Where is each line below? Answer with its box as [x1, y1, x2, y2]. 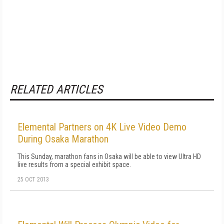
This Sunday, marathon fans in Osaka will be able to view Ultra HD [17, 152, 201, 160]
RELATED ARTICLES [10, 82, 102, 96]
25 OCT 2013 [17, 176, 49, 183]
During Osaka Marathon [17, 133, 108, 145]
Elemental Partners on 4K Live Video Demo [17, 121, 186, 133]
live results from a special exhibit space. [17, 160, 131, 168]
